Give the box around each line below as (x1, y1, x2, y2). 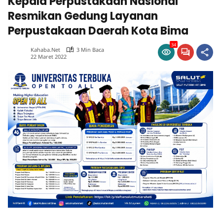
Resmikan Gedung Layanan (8, 8, 158, 24)
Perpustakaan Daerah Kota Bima (8, 23, 188, 38)
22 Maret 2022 (31, 52, 67, 60)
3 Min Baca (76, 46, 104, 53)
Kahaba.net (31, 46, 60, 53)
